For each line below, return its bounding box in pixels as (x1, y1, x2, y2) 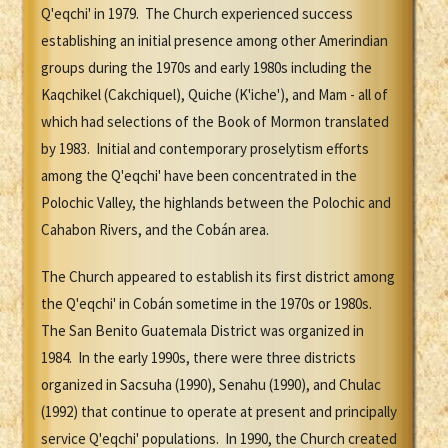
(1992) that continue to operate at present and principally (41, 402, 397, 422)
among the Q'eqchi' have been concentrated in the (41, 166, 357, 186)
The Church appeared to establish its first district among (41, 267, 395, 287)
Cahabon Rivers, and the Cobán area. (41, 220, 269, 240)
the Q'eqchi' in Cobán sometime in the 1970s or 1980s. (41, 294, 375, 314)
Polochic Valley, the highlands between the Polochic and (41, 193, 391, 213)
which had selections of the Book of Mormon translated (41, 112, 389, 132)
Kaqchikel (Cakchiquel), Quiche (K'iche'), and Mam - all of (41, 85, 388, 105)
